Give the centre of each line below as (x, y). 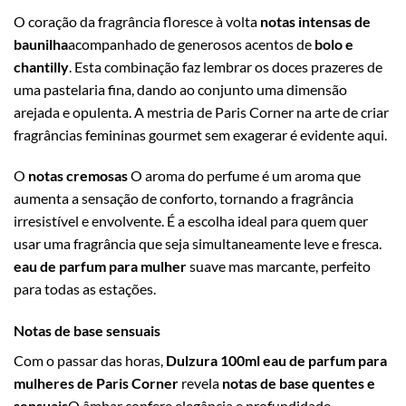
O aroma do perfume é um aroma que (244, 176)
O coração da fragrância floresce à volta (137, 21)
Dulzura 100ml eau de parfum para (276, 361)
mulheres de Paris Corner (96, 383)
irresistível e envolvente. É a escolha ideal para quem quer (191, 221)
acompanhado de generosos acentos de (191, 43)
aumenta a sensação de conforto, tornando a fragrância (184, 198)
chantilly (41, 66)
